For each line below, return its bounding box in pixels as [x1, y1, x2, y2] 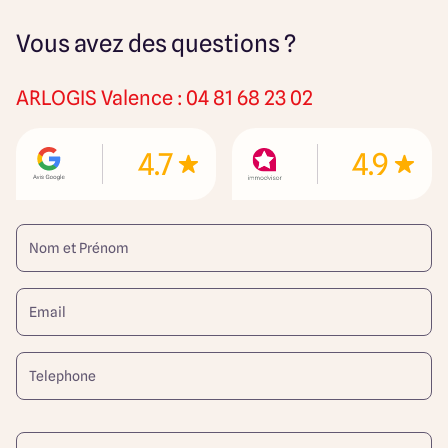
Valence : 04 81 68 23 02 [101, 86, 313, 110]
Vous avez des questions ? [16, 29, 296, 58]
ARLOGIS [16, 86, 97, 110]
